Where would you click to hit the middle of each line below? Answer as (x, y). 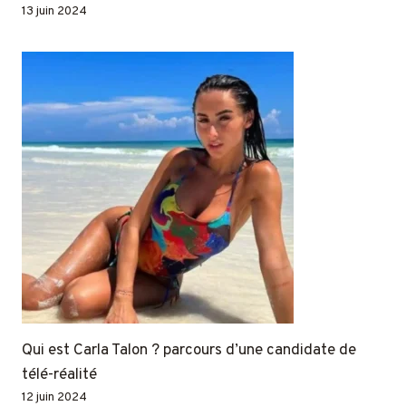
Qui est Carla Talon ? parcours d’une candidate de (189, 350)
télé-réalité (59, 375)
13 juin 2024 (54, 11)
